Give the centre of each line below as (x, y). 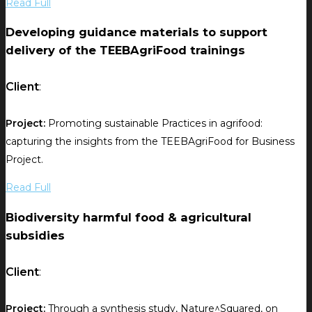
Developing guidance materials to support (136, 32)
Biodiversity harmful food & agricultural (128, 217)
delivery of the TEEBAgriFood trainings (125, 50)
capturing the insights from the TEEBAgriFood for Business (150, 142)
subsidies (35, 235)
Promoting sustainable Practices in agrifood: (154, 124)
